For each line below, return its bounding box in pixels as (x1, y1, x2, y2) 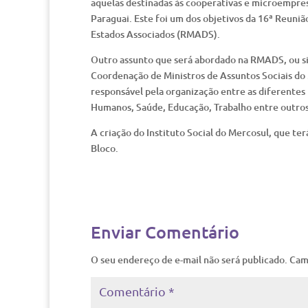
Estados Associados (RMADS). (91, 27, 220, 41)
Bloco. (91, 142, 118, 155)
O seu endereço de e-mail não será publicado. (91, 253, 287, 266)
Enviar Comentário (91, 221, 239, 243)
